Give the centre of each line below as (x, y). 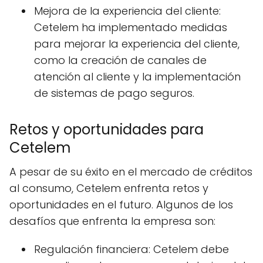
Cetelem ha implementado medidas (131, 27)
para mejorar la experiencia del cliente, (137, 43)
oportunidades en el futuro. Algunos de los (121, 204)
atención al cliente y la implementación (137, 76)
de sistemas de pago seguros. (114, 93)
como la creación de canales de (120, 60)
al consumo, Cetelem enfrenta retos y (109, 188)
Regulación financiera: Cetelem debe (131, 249)
